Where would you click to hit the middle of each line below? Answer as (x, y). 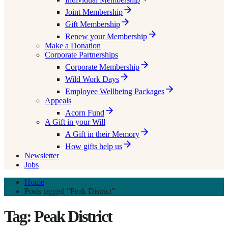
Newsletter (42, 156)
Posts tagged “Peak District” (70, 191)
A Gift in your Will (75, 122)
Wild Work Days (92, 79)
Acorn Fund (85, 113)
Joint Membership (94, 12)
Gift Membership (93, 24)
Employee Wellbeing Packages (115, 92)
